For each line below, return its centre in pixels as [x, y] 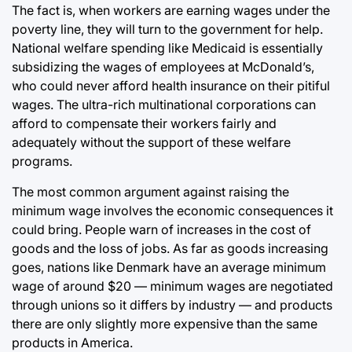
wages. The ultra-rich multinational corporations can [164, 104]
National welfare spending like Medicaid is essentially [167, 48]
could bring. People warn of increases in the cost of [161, 229]
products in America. [72, 342]
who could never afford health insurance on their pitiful [171, 85]
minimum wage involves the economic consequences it [172, 210]
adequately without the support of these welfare [151, 142]
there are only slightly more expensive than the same [165, 323]
